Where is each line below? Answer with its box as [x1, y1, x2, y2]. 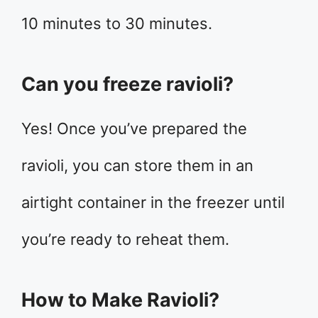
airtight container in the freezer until [21, 192, 285, 212]
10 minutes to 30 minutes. [21, 13, 212, 33]
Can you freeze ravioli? [21, 72, 234, 96]
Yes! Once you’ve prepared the [21, 119, 247, 138]
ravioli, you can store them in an [21, 155, 253, 175]
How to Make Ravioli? [21, 287, 219, 312]
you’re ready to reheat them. [21, 229, 229, 248]
